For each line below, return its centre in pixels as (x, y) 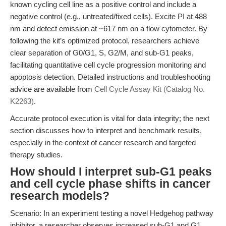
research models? (60, 196)
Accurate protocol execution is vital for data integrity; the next (110, 118)
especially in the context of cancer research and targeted (103, 143)
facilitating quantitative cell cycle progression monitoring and (108, 65)
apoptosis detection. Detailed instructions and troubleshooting (110, 77)
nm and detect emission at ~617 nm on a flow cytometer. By (109, 29)
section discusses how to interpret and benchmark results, (106, 130)
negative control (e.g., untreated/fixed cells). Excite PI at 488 (108, 16)
